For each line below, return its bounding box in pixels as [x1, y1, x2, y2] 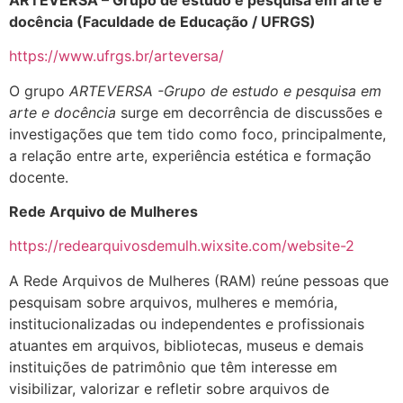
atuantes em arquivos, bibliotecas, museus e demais [9, 336, 363, 354]
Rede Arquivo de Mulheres [9, 202, 198, 221]
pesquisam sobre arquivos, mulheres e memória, [9, 292, 337, 311]
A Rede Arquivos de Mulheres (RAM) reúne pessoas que [9, 271, 389, 290]
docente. [9, 167, 68, 186]
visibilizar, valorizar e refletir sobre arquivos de [9, 379, 329, 398]
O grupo [9, 81, 69, 100]
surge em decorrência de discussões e [121, 103, 382, 121]
